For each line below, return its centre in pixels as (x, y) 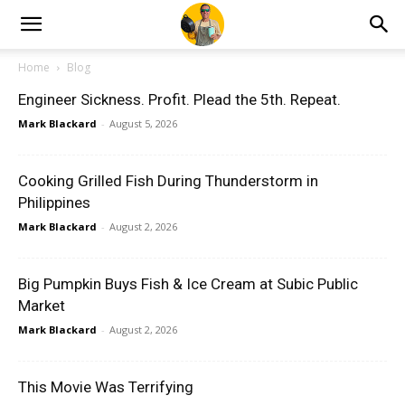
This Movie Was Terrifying (106, 387)
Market (42, 306)
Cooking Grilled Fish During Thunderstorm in (168, 181)
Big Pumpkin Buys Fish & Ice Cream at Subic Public (188, 284)
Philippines (54, 202)
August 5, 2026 (143, 123)
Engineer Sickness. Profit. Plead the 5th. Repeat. (179, 99)
